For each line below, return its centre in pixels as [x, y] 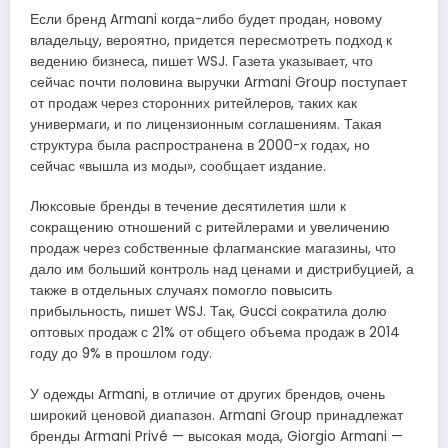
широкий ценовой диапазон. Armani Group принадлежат [216, 415]
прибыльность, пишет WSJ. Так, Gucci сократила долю [208, 312]
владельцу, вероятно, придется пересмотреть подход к [211, 41]
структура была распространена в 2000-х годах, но [200, 146]
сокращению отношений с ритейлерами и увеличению [210, 228]
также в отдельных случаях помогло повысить [181, 291]
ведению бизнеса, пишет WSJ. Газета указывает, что [201, 62]
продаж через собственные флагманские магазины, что [213, 249]
